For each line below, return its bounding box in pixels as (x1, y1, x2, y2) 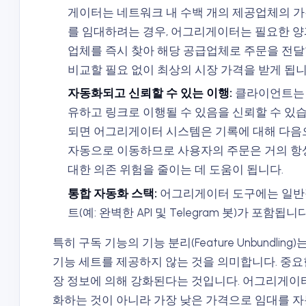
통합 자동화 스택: (68, 186, 157, 201)
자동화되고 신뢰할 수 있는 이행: (68, 86, 232, 100)
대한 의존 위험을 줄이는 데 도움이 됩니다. (68, 163, 283, 177)
